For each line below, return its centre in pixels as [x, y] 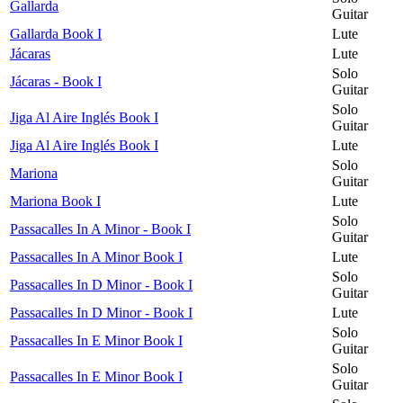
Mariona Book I [55, 201]
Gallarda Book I [56, 33]
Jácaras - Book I [56, 81]
